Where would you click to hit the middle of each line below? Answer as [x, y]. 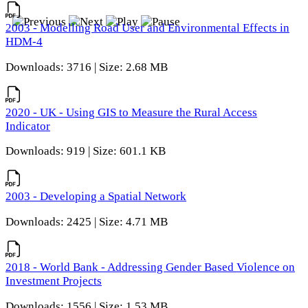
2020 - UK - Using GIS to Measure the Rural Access [131, 112]
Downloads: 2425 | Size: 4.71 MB [87, 222]
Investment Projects [54, 280]
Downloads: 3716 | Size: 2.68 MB [87, 67]
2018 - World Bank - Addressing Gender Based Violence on [150, 267]
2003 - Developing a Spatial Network [96, 197]
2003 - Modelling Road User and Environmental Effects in [147, 28]
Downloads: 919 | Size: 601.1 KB [86, 151]
